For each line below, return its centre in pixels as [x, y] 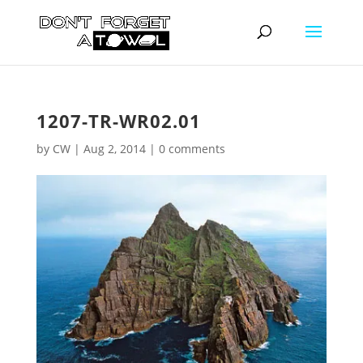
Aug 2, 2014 [114, 149]
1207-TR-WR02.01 [118, 121]
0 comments [192, 149]
